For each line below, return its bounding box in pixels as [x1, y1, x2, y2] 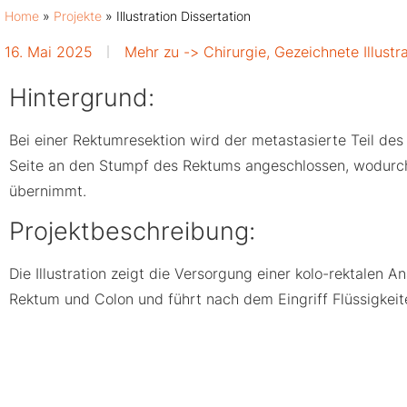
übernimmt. [9, 182, 86, 201]
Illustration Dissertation [116, 9, 251, 25]
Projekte [54, 9, 102, 25]
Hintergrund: [9, 83, 154, 114]
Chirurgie [203, 43, 267, 62]
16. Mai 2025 [4, 43, 93, 62]
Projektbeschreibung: [9, 215, 255, 246]
